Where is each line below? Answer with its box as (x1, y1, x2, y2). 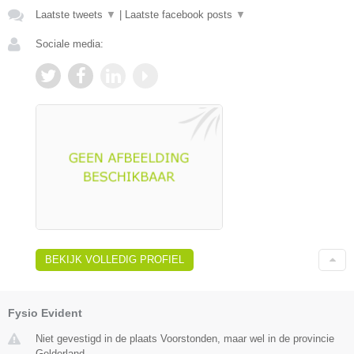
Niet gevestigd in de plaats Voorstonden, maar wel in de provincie (36, 332, 334, 345)
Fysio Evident (8, 306, 82, 319)
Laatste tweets (36, 8, 106, 21)
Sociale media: (36, 37, 104, 50)
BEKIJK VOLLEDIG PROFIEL (45, 253, 184, 265)
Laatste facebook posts (125, 8, 235, 21)
